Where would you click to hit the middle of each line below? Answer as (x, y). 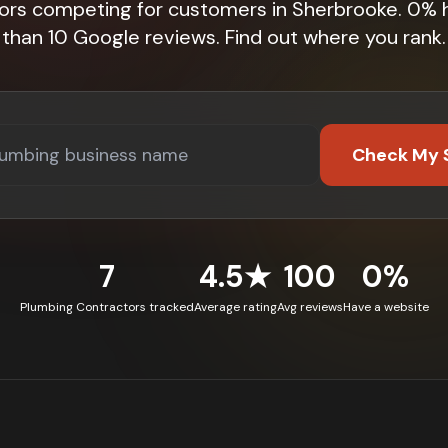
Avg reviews (309, 307)
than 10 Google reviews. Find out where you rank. (224, 37)
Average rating (235, 307)
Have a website (385, 307)
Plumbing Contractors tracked (106, 307)
